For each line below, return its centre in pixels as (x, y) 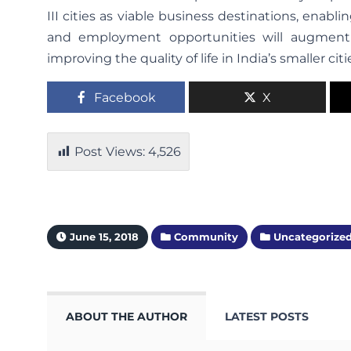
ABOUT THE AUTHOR (127, 317)
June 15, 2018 (103, 237)
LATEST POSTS (267, 317)
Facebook (125, 98)
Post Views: (110, 152)
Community (204, 237)
